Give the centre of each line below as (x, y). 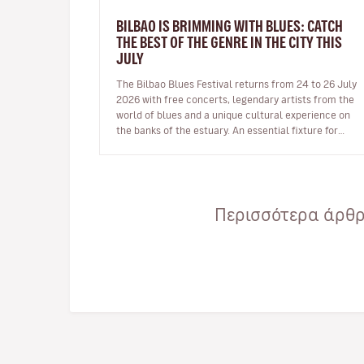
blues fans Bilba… (181, 145)
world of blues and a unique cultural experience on (233, 114)
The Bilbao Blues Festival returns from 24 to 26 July (236, 83)
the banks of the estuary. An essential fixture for (174, 130)
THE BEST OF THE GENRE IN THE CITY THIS (229, 42)
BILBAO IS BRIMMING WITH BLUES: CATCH (230, 26)
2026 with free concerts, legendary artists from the (235, 99)
